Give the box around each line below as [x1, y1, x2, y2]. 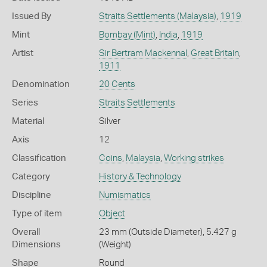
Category [12, 172, 50, 181]
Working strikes [163, 154, 224, 163]
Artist [12, 49, 33, 58]
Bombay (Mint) [98, 30, 156, 39]
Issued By [12, 12, 51, 21]
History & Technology [98, 172, 181, 181]
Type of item [12, 209, 62, 218]
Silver [98, 117, 120, 126]
